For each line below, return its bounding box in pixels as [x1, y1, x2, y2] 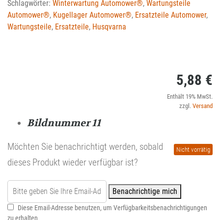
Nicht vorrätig [176, 145, 210, 153]
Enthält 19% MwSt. [167, 92, 213, 100]
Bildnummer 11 [27, 116, 101, 129]
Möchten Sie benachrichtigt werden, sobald [7, 140, 163, 152]
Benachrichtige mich [112, 186, 177, 196]
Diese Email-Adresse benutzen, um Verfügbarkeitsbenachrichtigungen [18, 203, 207, 212]
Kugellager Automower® [53, 10, 132, 20]
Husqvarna [92, 22, 126, 31]
